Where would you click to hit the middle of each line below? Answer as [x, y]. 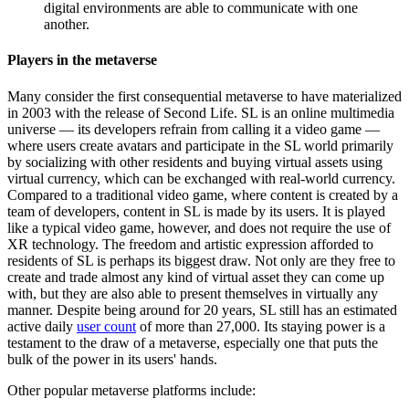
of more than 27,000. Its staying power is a [261, 326]
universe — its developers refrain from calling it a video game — [194, 129]
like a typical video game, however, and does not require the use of [199, 227]
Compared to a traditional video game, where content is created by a [203, 194]
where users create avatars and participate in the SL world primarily [200, 145]
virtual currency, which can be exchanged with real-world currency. [201, 178]
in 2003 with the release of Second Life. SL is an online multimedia [201, 112]
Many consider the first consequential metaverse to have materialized [204, 96]
